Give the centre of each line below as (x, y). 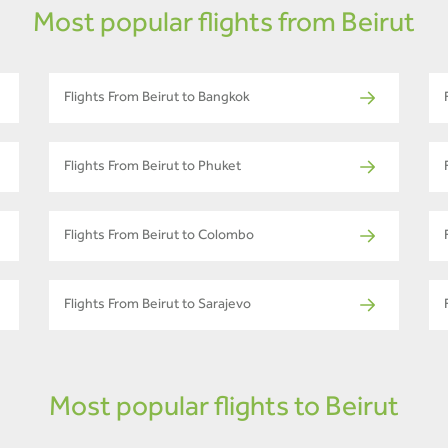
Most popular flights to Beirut (224, 409)
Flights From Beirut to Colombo (159, 236)
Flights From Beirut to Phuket (152, 167)
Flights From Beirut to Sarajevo (157, 305)
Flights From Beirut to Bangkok (157, 98)
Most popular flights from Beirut (224, 25)
